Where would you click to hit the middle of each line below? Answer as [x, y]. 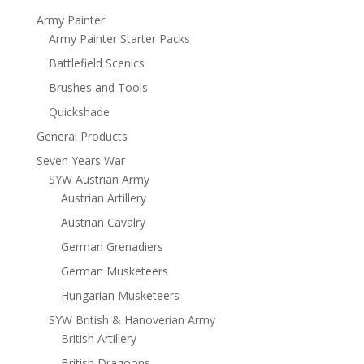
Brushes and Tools [98, 88]
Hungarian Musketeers [120, 296]
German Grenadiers [112, 247]
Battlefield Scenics [96, 63]
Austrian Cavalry [103, 223]
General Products [82, 136]
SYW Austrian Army [99, 180]
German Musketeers [114, 271]
